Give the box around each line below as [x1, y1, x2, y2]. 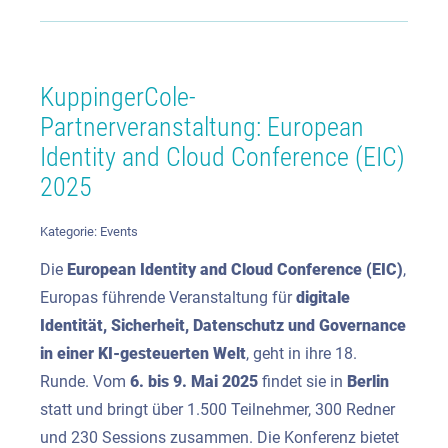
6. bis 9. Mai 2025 [130, 371, 258, 391]
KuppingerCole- [40, 82, 196, 113]
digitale [296, 287, 350, 307]
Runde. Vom [40, 371, 130, 391]
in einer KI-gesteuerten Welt [40, 343, 246, 363]
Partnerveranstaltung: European [40, 112, 364, 143]
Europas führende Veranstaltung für [40, 287, 296, 307]
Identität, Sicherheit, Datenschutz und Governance [40, 315, 406, 335]
